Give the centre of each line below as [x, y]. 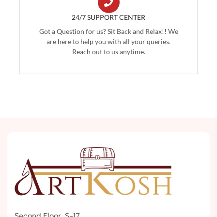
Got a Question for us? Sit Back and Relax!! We [108, 31]
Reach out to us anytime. [108, 52]
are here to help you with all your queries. [108, 42]
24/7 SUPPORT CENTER [108, 17]
